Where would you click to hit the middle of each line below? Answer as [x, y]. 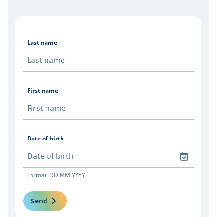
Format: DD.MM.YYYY [56, 175]
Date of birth [46, 138]
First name [43, 90]
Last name [42, 42]
